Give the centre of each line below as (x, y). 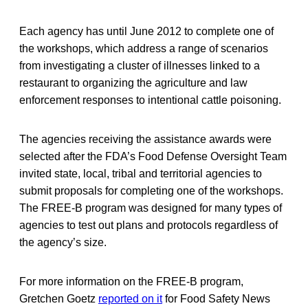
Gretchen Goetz (59, 298)
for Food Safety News (216, 298)
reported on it (130, 298)
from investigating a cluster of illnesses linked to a (140, 65)
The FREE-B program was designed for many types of (151, 208)
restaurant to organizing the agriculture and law (133, 82)
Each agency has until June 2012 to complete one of (146, 31)
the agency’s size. (63, 242)
